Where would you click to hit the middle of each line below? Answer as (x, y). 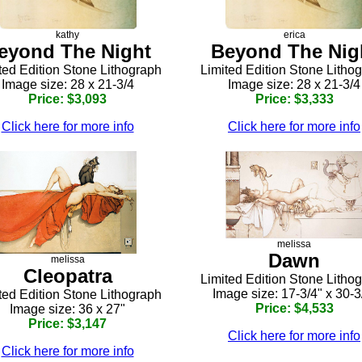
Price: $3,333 (294, 99)
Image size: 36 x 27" (67, 309)
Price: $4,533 (294, 308)
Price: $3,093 (67, 99)
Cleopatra (67, 276)
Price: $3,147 (67, 324)
